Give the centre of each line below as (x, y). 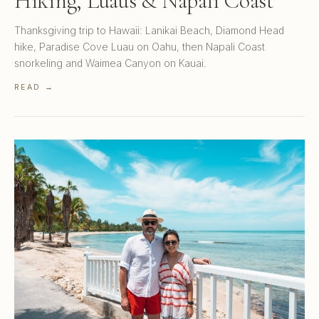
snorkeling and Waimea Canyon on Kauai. (110, 63)
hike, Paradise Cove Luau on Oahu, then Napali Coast (140, 46)
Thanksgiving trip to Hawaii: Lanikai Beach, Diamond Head (149, 30)
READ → (34, 87)
